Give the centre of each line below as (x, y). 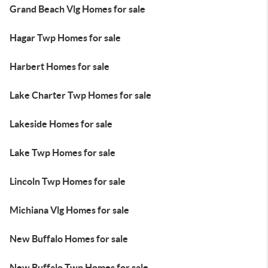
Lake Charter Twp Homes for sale (80, 95)
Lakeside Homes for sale (61, 124)
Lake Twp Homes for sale (63, 153)
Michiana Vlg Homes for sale (69, 210)
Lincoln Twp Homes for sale (68, 181)
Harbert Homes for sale (60, 66)
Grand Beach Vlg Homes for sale (77, 9)
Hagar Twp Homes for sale (65, 38)
